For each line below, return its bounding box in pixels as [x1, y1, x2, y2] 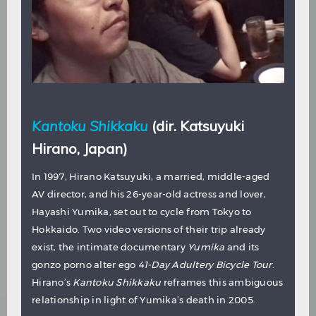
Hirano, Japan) [32, 140, 128, 158]
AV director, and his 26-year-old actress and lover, [32, 188, 266, 200]
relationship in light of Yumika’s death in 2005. [32, 293, 255, 305]
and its [224, 241, 260, 253]
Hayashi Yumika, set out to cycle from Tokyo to [32, 205, 252, 217]
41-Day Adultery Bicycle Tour [138, 258, 272, 270]
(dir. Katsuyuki [152, 117, 244, 135]
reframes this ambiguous [161, 276, 284, 288]
